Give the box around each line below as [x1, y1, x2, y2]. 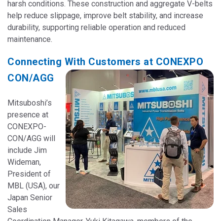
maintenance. [7, 35, 52, 44]
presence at [7, 110, 48, 119]
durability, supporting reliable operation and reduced [7, 23, 185, 33]
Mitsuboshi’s [7, 98, 52, 108]
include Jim [7, 145, 47, 155]
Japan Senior [7, 192, 52, 202]
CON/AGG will [7, 133, 55, 143]
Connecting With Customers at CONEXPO [7, 56, 203, 68]
